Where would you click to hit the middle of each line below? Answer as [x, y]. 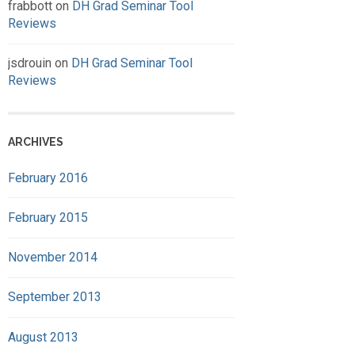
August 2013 [43, 337]
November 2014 [53, 258]
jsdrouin [30, 63]
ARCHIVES [36, 141]
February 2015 [48, 218]
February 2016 [48, 177]
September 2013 [55, 297]
